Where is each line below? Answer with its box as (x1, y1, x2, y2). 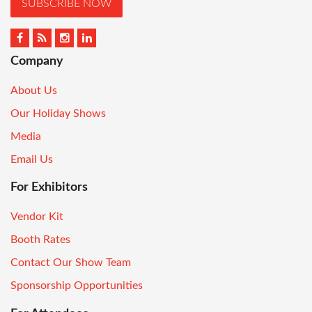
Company (10, 54, 63, 68)
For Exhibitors (10, 181, 88, 194)
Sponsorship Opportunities (10, 280, 143, 292)
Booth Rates (10, 234, 70, 246)
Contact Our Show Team (10, 257, 131, 269)
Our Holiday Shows (10, 107, 106, 119)
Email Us (10, 153, 53, 165)
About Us (10, 84, 57, 96)
